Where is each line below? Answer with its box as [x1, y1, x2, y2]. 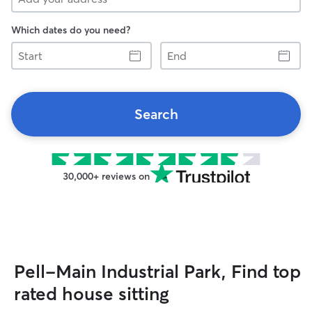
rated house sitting [14, 283, 169, 305]
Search [134, 105, 178, 123]
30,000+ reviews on [62, 170, 150, 182]
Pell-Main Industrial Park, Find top [14, 260, 301, 283]
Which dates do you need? [11, 24, 130, 36]
